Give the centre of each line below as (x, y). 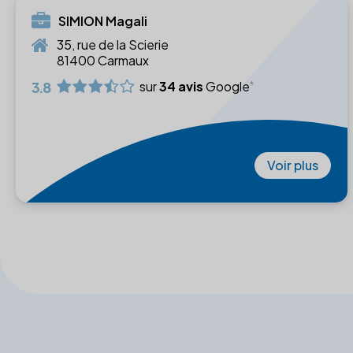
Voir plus (293, 165)
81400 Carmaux (103, 60)
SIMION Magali (103, 20)
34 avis (181, 87)
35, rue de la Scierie (113, 44)
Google (227, 87)
